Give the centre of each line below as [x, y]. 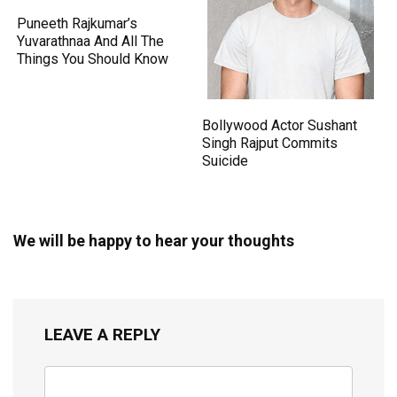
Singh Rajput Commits [270, 143]
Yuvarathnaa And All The [91, 41]
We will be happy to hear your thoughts [154, 240]
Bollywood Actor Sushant [280, 125]
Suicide [226, 160]
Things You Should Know [93, 58]
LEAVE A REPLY [102, 334]
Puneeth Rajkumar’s [78, 23]
